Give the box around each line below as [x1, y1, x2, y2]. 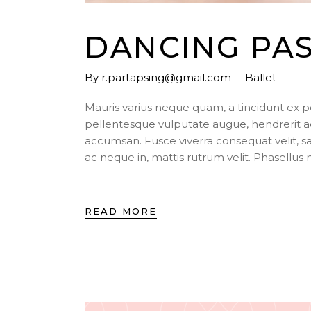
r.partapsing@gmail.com [101, 70, 231, 84]
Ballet [245, 70, 276, 84]
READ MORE [85, 205, 157, 217]
